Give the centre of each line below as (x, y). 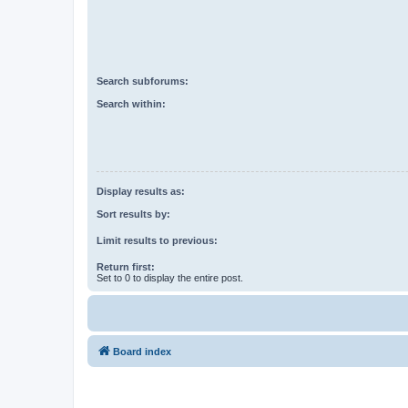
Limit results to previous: (157, 240)
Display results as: (141, 192)
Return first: (126, 266)
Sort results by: (133, 214)
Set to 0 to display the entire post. (170, 277)
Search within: (131, 103)
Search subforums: (143, 82)
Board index (142, 351)
